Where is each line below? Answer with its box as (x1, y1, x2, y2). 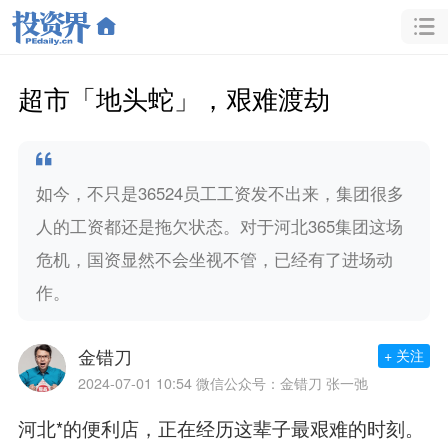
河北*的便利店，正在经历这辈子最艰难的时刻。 (17, 415, 424, 442)
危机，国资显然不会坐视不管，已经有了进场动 (35, 246, 393, 271)
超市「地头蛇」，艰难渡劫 (17, 78, 330, 116)
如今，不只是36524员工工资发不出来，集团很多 (35, 180, 404, 205)
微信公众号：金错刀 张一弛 (195, 373, 368, 394)
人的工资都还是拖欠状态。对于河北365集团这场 (35, 213, 403, 238)
